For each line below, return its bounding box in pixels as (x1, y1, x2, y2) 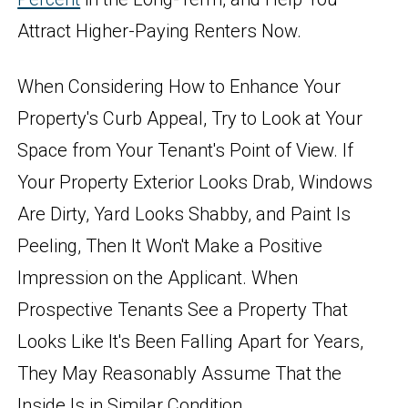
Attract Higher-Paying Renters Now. (17, 20, 302, 43)
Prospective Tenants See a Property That (17, 298, 349, 321)
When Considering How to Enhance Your (17, 75, 342, 97)
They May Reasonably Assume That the (17, 362, 342, 384)
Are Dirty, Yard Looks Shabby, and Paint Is (17, 202, 352, 225)
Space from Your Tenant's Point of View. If (17, 138, 354, 161)
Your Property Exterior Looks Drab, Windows (17, 170, 373, 193)
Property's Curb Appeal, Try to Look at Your (17, 107, 363, 129)
